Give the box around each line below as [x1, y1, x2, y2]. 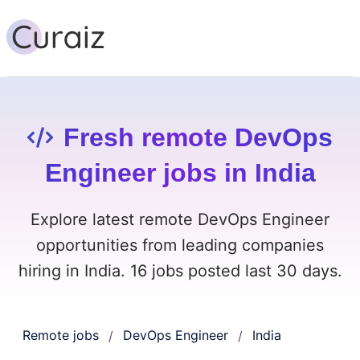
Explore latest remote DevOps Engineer [31, 210, 329, 230]
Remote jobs [22, 327, 99, 344]
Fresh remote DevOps [63, 123, 333, 153]
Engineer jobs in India [44, 158, 316, 188]
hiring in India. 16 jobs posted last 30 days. [18, 261, 342, 281]
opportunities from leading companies [36, 235, 324, 256]
